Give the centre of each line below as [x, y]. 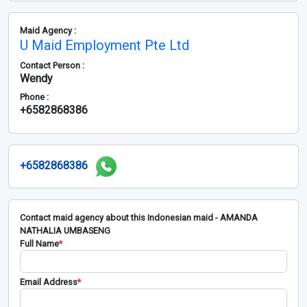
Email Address [49, 282]
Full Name [39, 243]
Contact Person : [52, 65]
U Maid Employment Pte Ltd [105, 45]
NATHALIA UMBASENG [65, 230]
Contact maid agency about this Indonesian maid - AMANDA [139, 217]
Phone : [34, 97]
